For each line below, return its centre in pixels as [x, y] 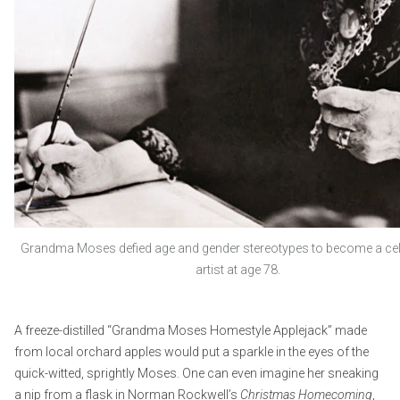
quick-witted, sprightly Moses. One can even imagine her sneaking [196, 373]
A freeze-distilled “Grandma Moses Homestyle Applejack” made [191, 330]
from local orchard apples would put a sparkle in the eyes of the [192, 351]
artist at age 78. [237, 270]
